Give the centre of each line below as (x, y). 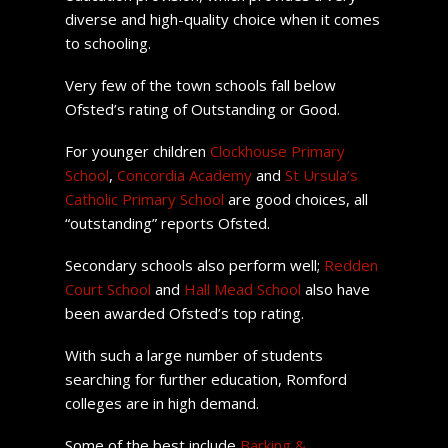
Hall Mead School (242, 288)
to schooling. (107, 42)
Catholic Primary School (144, 198)
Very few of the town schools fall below (200, 84)
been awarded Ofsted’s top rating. (184, 312)
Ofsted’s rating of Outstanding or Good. (202, 108)
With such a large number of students (193, 354)
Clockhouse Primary (277, 150)
